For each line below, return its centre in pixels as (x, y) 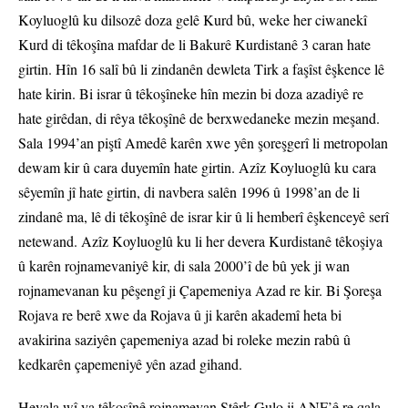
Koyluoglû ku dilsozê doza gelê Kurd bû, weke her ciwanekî (193, 20)
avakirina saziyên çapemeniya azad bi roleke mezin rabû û (184, 340)
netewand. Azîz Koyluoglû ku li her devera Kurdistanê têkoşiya (200, 241)
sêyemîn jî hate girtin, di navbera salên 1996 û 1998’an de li (189, 192)
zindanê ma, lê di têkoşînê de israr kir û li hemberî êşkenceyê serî (204, 217)
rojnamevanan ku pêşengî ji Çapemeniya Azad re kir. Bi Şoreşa (200, 291)
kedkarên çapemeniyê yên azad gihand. (130, 364)
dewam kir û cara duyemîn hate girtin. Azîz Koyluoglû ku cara (197, 168)
